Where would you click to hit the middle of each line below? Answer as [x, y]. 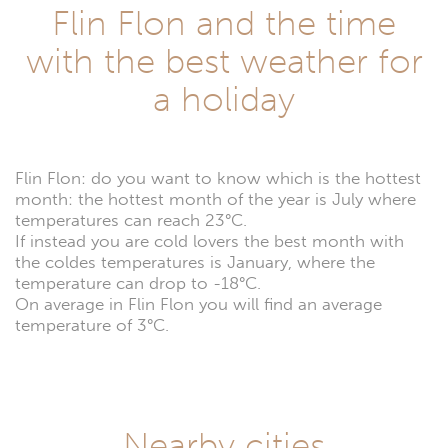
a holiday [224, 98]
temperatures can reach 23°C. [131, 220]
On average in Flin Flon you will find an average [198, 304]
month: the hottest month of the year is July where [215, 199]
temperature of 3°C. [92, 325]
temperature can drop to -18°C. [138, 283]
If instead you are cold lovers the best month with [209, 241]
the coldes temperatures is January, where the [195, 262]
